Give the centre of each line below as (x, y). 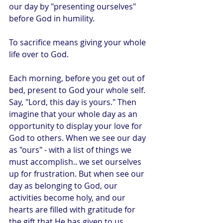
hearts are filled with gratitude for (73, 209)
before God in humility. (52, 18)
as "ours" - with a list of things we (71, 150)
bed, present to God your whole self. (78, 90)
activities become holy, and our (68, 197)
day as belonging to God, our (64, 185)
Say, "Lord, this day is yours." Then (74, 102)
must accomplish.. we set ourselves (76, 162)
